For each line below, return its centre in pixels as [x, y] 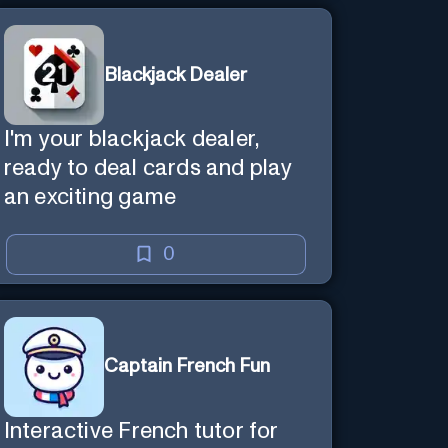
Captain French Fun [186, 367]
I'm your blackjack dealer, [132, 140]
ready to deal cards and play [148, 169]
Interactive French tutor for [141, 431]
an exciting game [90, 198]
